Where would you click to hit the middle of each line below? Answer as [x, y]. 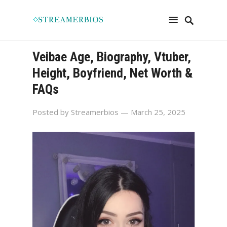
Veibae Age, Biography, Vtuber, [112, 57]
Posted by [52, 112]
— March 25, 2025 [153, 112]
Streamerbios [95, 112]
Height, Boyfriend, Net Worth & [112, 73]
